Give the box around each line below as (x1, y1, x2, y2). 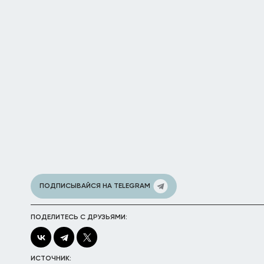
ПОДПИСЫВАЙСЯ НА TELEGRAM (39, 183, 150, 190)
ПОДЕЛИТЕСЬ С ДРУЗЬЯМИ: (31, 214, 127, 221)
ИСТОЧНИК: (31, 255, 71, 262)
